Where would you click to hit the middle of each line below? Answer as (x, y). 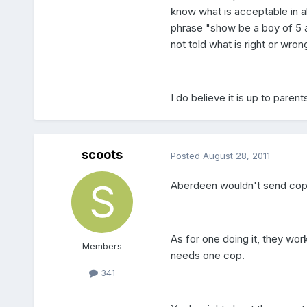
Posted (186, 155)
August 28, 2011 (236, 155)
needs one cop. (207, 256)
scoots (102, 155)
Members (102, 246)
